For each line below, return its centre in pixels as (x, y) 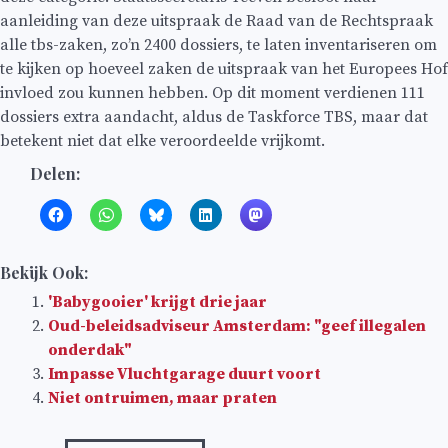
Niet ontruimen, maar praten (162, 397)
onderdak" (90, 349)
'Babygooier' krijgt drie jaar (157, 301)
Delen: (55, 173)
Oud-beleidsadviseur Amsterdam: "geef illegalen (237, 325)
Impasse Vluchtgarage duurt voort (184, 373)
